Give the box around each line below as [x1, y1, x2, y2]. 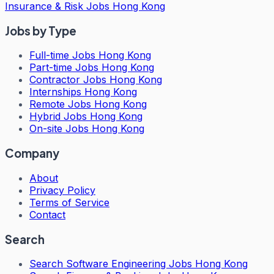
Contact [29, 208, 65, 221]
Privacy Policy [29, 183, 95, 196]
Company [5, 146, 59, 161]
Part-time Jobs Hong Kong [29, 61, 154, 74]
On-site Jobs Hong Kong [29, 122, 144, 135]
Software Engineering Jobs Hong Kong [66, 257, 248, 270]
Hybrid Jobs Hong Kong [29, 110, 143, 123]
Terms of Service [29, 196, 109, 209]
